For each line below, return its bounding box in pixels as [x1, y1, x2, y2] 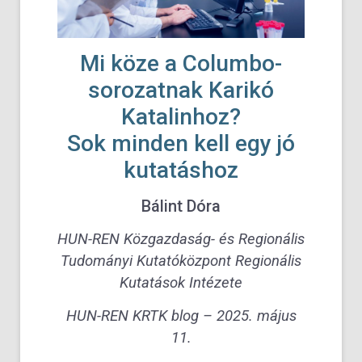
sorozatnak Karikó [88, 76, 274, 103]
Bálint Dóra [141, 196, 221, 216]
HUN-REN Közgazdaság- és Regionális [57, 229, 305, 248]
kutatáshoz [124, 156, 238, 183]
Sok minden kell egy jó [67, 129, 295, 157]
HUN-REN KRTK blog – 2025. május [65, 306, 297, 325]
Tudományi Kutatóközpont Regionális [61, 251, 301, 270]
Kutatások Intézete [120, 273, 242, 292]
